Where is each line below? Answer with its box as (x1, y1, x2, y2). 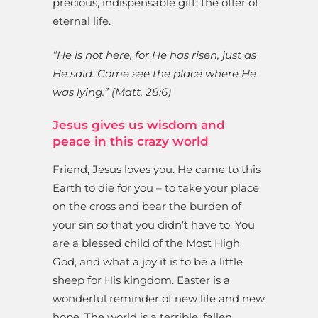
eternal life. (53, 14, 111, 28)
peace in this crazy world (53, 134, 209, 149)
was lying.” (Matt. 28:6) (53, 85, 171, 99)
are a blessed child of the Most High (53, 236, 240, 251)
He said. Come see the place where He (53, 67, 256, 81)
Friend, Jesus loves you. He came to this (53, 163, 261, 177)
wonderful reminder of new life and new (53, 292, 265, 306)
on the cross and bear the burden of (53, 199, 241, 214)
